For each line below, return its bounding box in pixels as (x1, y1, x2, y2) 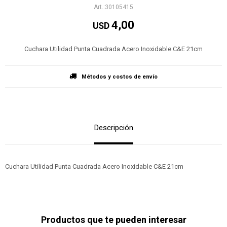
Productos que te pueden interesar (41, 214, 186, 225)
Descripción (94, 123, 133, 132)
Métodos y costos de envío (82, 73, 158, 80)
